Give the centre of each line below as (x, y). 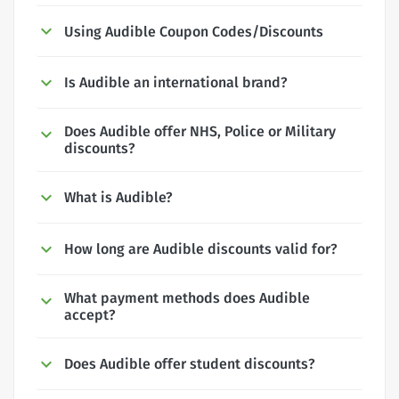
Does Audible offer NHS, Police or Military (200, 132)
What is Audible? (118, 198)
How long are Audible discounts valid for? (201, 248)
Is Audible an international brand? (176, 83)
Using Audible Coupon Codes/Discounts (194, 31)
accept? (90, 314)
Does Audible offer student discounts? (190, 363)
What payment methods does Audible (187, 297)
